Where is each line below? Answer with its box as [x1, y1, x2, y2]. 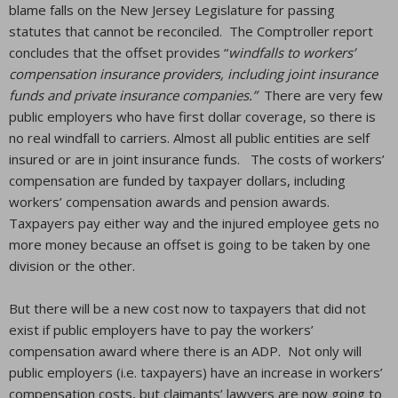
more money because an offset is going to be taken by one [9, 235, 370, 253]
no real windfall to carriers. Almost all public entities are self [9, 129, 370, 147]
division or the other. [9, 257, 135, 275]
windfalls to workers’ [228, 44, 355, 61]
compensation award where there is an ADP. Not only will [9, 342, 362, 360]
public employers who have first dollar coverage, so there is [9, 107, 376, 125]
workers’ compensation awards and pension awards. [9, 193, 333, 211]
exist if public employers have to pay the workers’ [9, 321, 314, 338]
